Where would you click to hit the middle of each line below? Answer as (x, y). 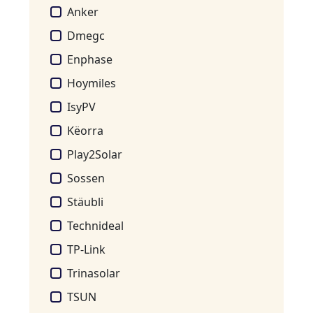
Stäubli (86, 202)
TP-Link (87, 249)
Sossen (86, 178)
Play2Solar (95, 154)
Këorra (86, 131)
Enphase (90, 59)
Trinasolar (94, 273)
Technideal (96, 226)
